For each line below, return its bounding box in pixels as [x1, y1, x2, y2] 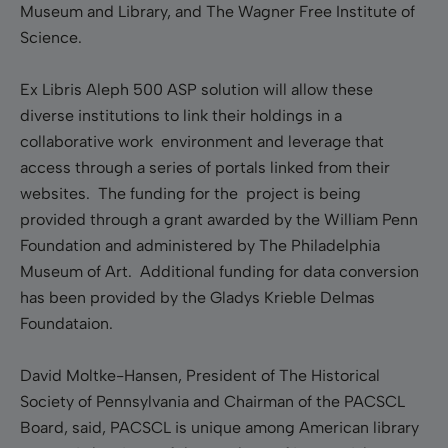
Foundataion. [20, 313, 113, 333]
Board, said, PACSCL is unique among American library [20, 417, 419, 437]
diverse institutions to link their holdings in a [20, 105, 342, 125]
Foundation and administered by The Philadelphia [20, 235, 380, 255]
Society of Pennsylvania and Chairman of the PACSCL [20, 391, 405, 411]
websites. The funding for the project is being [20, 183, 361, 203]
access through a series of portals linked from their [20, 157, 390, 177]
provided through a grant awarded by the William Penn [20, 209, 418, 229]
